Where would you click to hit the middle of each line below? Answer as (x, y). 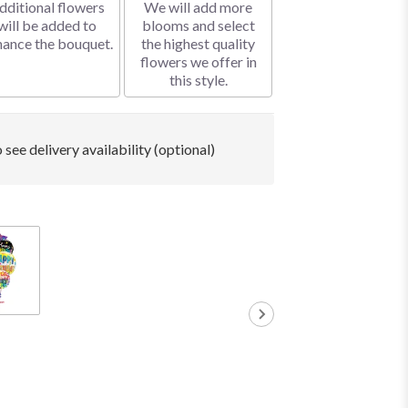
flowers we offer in (198, 62)
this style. (198, 80)
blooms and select (198, 25)
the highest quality (199, 44)
